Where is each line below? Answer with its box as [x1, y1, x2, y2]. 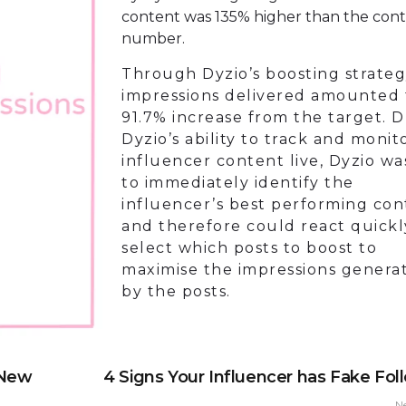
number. [121, 30, 185, 47]
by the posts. [121, 283, 231, 300]
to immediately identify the [121, 174, 354, 191]
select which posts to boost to [121, 239, 377, 256]
